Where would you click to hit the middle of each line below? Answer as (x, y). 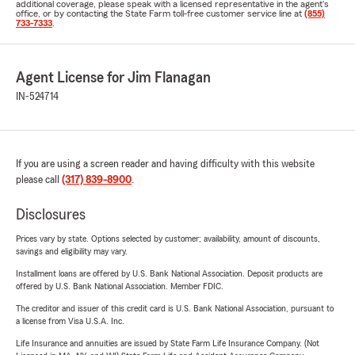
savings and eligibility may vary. (72, 251)
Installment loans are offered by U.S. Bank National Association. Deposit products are (169, 273)
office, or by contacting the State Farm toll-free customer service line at (160, 13)
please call (39, 180)
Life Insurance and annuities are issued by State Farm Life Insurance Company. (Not (168, 343)
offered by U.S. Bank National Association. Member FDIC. (120, 286)
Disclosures (51, 215)
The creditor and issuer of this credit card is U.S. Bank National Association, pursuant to (175, 308)
